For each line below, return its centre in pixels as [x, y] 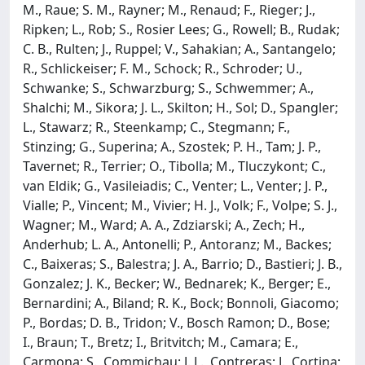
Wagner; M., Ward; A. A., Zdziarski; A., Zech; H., [164, 224]
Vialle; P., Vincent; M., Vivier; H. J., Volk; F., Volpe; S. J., [180, 205]
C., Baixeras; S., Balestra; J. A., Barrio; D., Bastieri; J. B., [182, 264]
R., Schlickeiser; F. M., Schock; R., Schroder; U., [163, 68]
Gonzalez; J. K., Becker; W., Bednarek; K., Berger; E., [177, 283]
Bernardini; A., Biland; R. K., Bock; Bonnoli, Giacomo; [181, 303]
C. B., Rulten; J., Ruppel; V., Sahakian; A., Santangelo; [179, 48]
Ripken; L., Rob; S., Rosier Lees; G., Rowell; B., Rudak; [181, 29]
